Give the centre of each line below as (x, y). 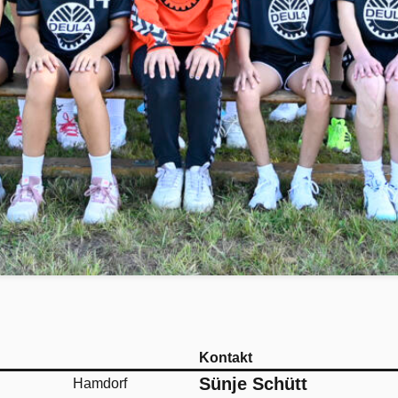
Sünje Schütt (253, 384)
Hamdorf (100, 384)
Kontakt (226, 358)
